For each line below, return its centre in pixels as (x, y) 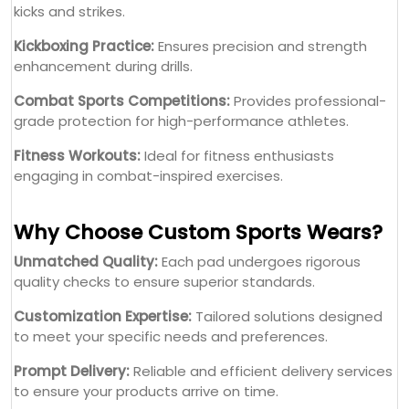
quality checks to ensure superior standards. (164, 125)
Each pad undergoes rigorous (259, 105)
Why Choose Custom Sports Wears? (198, 76)
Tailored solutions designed (287, 160)
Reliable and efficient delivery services (261, 215)
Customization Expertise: (103, 160)
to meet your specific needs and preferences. (171, 180)
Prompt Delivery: (72, 215)
